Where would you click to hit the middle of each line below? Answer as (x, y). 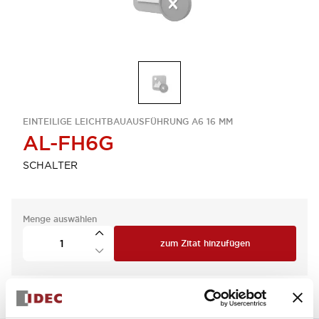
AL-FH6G (68, 143)
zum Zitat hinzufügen (205, 244)
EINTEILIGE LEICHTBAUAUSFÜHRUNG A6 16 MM (128, 122)
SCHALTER (50, 165)
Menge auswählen (60, 219)
